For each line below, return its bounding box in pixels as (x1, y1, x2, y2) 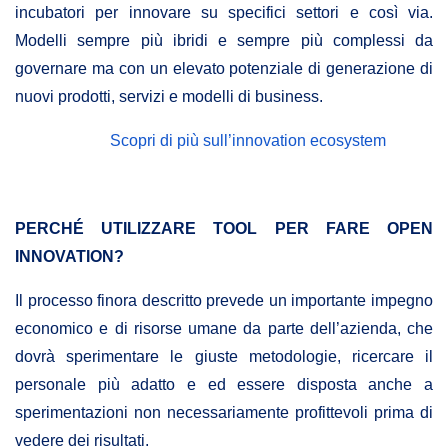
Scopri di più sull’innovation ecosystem (110, 132, 386, 150)
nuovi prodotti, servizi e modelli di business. (15, 88, 323, 106)
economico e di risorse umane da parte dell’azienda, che (15, 320, 433, 338)
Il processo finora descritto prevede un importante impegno (15, 292, 433, 310)
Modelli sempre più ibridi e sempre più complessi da (15, 32, 433, 50)
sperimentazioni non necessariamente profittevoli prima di (15, 404, 433, 422)
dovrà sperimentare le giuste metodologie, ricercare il (15, 348, 433, 366)
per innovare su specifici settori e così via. (95, 4, 433, 22)
